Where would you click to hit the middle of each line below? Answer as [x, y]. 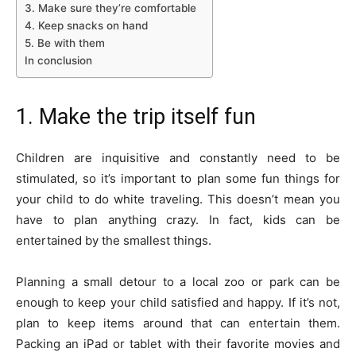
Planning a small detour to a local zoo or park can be [178, 281]
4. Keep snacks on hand [86, 25]
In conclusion [58, 60]
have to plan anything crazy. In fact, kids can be [178, 219]
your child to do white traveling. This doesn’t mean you [178, 199]
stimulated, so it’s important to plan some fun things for [178, 178]
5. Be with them [65, 43]
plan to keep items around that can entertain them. [178, 323]
